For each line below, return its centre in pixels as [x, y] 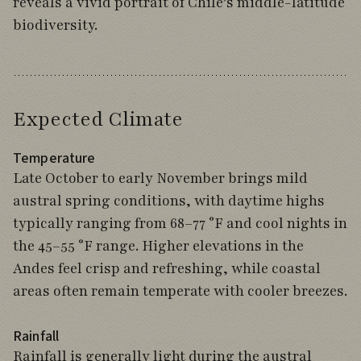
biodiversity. [55, 25]
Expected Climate [98, 119]
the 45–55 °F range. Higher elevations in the [158, 246]
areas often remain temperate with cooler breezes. [180, 291]
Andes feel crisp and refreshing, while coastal [167, 268]
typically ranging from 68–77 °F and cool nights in [180, 223]
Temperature [54, 158]
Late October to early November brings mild [160, 178]
